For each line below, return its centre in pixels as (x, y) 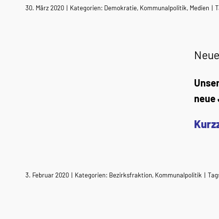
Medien (199, 8)
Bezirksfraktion (131, 175)
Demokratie (120, 8)
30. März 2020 (45, 8)
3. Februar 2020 (47, 175)
